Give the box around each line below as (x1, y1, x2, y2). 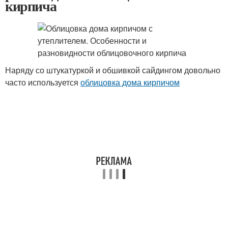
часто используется (5, 76, 80, 88)
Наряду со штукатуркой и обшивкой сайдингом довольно (5, 64, 220, 76)
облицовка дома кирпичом (80, 76, 180, 88)
